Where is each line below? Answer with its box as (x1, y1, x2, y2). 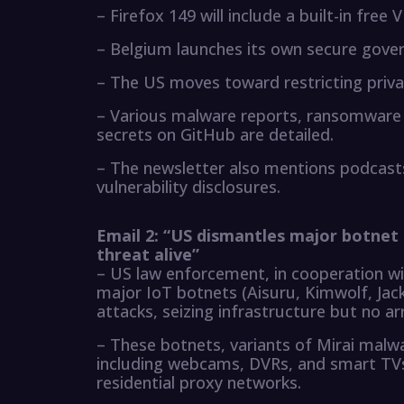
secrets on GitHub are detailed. (96, 124, 334, 146)
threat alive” (96, 243, 199, 266)
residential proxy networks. (96, 372, 301, 394)
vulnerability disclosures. (96, 176, 280, 198)
